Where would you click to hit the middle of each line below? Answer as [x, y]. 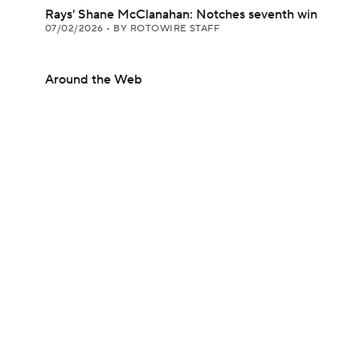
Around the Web [94, 80]
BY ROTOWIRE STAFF [167, 29]
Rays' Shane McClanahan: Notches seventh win [181, 14]
